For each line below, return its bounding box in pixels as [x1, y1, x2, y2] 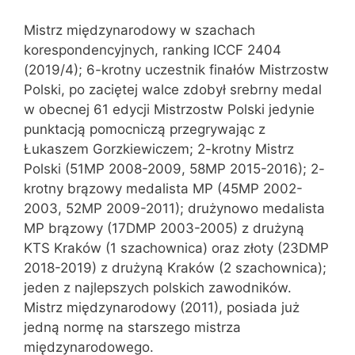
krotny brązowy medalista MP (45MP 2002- [24, 180, 303, 197]
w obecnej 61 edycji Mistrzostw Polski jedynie [24, 101, 315, 117]
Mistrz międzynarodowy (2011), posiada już [24, 299, 300, 315]
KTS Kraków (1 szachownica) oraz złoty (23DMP [24, 239, 329, 256]
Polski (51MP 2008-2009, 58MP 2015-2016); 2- [24, 160, 325, 177]
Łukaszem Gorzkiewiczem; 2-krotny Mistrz [24, 140, 294, 157]
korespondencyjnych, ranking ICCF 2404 [24, 41, 281, 58]
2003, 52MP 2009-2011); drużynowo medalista [24, 200, 325, 216]
